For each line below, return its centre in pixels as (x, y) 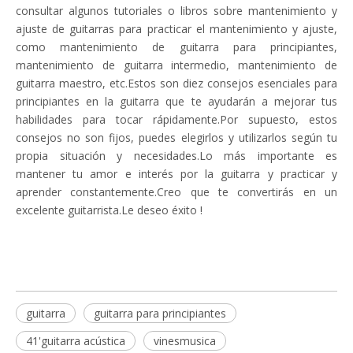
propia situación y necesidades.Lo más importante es (176, 156)
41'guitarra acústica (76, 341)
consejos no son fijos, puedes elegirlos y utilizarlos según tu (176, 137)
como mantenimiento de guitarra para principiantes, (176, 47)
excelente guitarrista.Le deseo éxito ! (109, 210)
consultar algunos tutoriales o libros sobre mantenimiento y (176, 11)
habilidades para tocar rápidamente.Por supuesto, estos (176, 119)
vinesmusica (185, 341)
